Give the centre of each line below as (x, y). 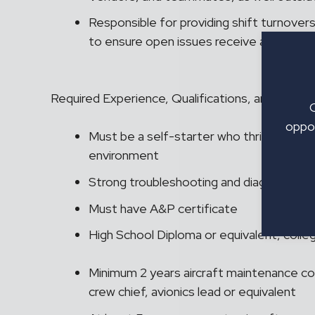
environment (125, 155)
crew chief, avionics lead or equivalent (194, 292)
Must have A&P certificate (163, 208)
